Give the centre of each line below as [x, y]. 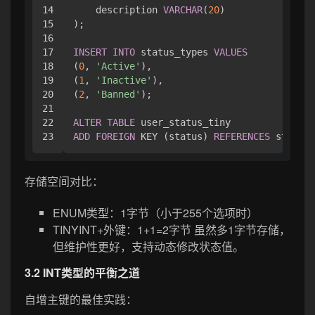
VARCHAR [183, 9]
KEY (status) [174, 136]
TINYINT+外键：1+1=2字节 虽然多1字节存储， [172, 230]
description [118, 9]
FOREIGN [115, 136]
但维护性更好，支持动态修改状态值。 [148, 247]
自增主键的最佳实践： [81, 300]
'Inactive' [124, 80]
